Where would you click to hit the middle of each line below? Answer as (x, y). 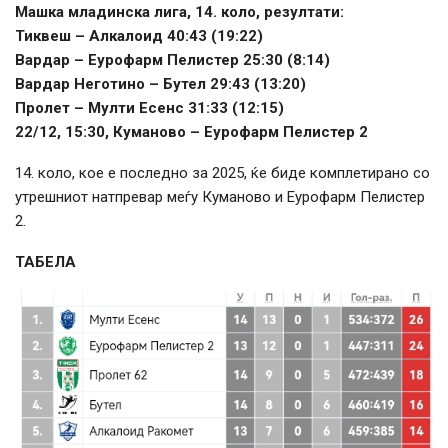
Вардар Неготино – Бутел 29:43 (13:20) (160, 84)
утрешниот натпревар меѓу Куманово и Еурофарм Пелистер (220, 197)
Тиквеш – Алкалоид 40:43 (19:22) (139, 36)
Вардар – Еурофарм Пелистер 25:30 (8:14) (172, 60)
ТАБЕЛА (45, 262)
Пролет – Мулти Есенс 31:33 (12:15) (149, 108)
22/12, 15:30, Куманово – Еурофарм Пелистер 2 (191, 132)
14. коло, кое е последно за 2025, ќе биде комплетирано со (222, 173)
